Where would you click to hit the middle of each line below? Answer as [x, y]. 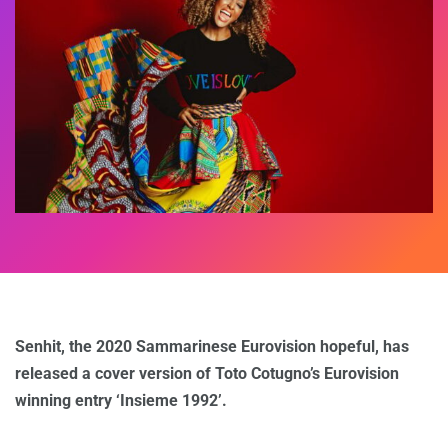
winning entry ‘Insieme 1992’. [121, 401]
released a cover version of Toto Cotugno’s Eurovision [207, 374]
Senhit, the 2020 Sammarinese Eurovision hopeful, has [212, 347]
